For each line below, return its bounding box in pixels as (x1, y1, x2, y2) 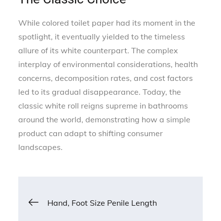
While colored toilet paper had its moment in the (18, 17, 196, 28)
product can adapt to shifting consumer (18, 128, 163, 138)
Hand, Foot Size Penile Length (47, 197, 157, 208)
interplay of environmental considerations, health (18, 59, 198, 69)
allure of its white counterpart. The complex (18, 45, 179, 55)
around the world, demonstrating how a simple (18, 114, 191, 124)
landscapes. (18, 142, 63, 152)
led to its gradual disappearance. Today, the (18, 86, 182, 97)
